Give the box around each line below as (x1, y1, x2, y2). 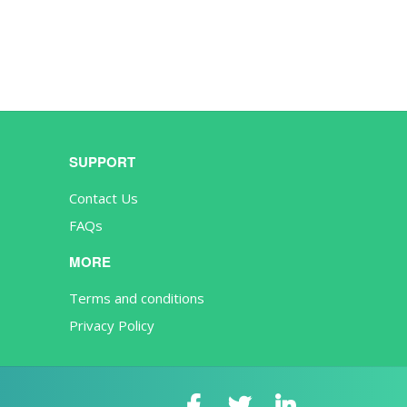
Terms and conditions (69, 289, 204, 308)
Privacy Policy (69, 316, 154, 335)
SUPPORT (69, 152, 135, 173)
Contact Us (69, 189, 138, 208)
